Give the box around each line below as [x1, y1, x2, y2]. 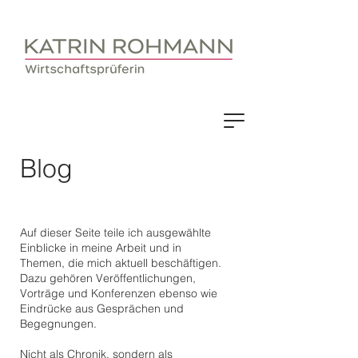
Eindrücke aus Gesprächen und [20, 301, 184, 316]
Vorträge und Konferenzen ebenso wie [20, 286, 217, 300]
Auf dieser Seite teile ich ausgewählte [20, 225, 211, 240]
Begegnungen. [20, 316, 97, 331]
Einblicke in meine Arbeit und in [20, 241, 181, 255]
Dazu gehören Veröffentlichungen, [20, 271, 196, 285]
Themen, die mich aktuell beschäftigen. [20, 256, 221, 270]
